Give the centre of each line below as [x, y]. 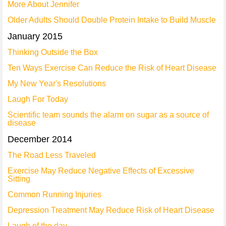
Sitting [19, 179]
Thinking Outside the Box [53, 52]
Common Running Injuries [54, 194]
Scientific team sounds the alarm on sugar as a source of [108, 115]
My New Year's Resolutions [57, 83]
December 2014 [40, 139]
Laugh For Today [38, 99]
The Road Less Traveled [52, 155]
